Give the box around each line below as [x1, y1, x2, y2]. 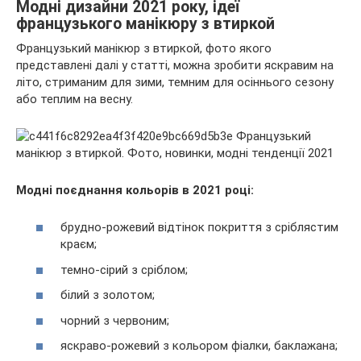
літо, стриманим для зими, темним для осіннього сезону [16, 74, 334, 89]
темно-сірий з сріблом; [60, 262, 188, 277]
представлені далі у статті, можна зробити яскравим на [16, 57, 334, 73]
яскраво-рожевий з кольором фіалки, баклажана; [60, 338, 338, 354]
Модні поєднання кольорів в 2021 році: [16, 182, 254, 197]
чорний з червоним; [60, 313, 169, 328]
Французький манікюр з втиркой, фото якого [16, 40, 272, 56]
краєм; [60, 237, 97, 252]
